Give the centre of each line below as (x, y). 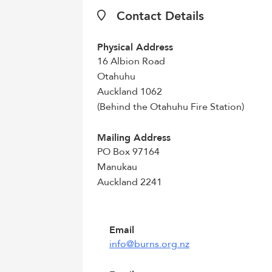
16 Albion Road (131, 61)
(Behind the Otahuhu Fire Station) (171, 107)
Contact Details (159, 16)
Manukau (117, 167)
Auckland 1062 (130, 92)
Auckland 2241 (130, 182)
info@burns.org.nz (149, 244)
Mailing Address (134, 138)
